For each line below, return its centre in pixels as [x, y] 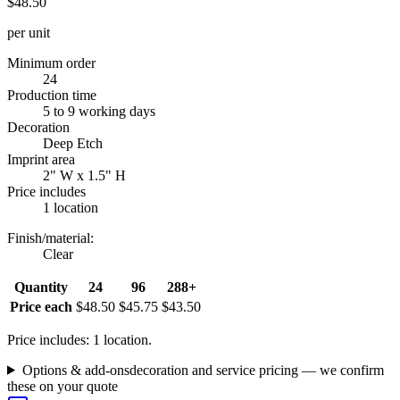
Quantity [41, 287]
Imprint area [41, 159]
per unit [29, 32]
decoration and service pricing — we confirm [256, 370]
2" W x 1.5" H [84, 175]
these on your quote [62, 386]
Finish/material [49, 237]
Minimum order [51, 62]
